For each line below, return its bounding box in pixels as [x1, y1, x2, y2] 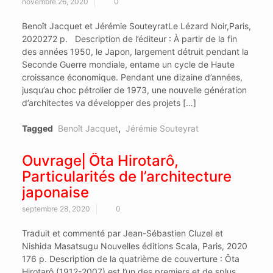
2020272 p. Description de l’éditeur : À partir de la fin [21, 34, 237, 44]
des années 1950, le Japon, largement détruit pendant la [21, 46, 249, 57]
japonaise [21, 183, 89, 202]
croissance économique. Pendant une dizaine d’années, [21, 72, 243, 83]
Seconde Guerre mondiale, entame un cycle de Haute [21, 59, 235, 70]
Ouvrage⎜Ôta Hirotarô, [21, 152, 179, 170]
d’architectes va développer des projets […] [21, 97, 196, 108]
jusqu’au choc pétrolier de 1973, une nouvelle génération [21, 85, 247, 96]
